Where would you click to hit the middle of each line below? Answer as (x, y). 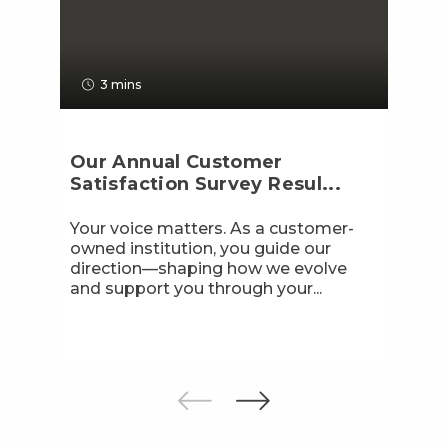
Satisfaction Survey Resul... (206, 183)
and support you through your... (196, 288)
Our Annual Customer (176, 161)
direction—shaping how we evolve (208, 268)
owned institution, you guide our (200, 248)
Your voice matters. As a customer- (212, 228)
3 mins (120, 84)
